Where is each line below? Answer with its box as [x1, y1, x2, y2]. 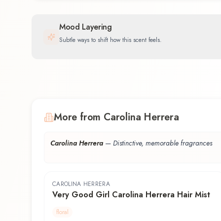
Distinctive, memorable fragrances [113, 138, 212, 148]
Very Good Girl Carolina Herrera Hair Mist [52, 189, 210, 201]
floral [56, 208, 69, 217]
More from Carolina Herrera [54, 110, 179, 125]
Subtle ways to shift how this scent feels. [59, 35, 162, 44]
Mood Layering [59, 21, 112, 33]
